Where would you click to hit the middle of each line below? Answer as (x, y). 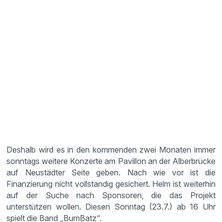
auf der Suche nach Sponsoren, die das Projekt (111, 195)
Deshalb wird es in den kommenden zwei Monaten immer (111, 150)
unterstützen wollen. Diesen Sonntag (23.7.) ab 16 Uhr (111, 207)
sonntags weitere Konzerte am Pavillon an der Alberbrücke (111, 161)
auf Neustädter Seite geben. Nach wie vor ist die (111, 172)
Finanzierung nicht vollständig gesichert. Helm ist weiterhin (111, 184)
